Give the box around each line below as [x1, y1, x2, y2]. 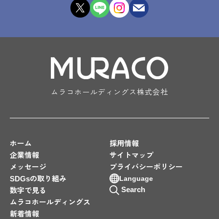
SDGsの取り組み [10, 175, 66, 183]
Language [119, 175, 153, 183]
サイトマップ [109, 151, 153, 160]
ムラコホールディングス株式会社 [50, 88, 169, 97]
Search [119, 185, 145, 194]
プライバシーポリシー [109, 163, 183, 172]
